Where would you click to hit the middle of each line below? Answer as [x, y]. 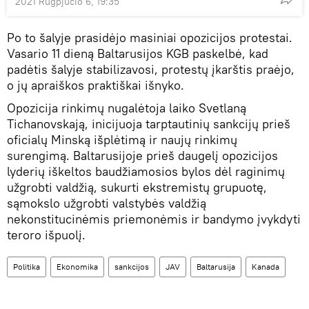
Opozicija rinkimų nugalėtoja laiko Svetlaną [127, 108]
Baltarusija [216, 267]
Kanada [266, 267]
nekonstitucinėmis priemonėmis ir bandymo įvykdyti [154, 219]
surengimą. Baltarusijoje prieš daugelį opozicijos [142, 156]
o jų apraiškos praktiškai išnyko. [96, 85]
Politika [27, 267]
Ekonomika [77, 267]
